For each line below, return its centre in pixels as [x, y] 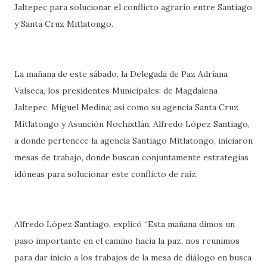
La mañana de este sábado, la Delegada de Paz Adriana [121, 74]
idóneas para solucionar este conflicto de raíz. [106, 174]
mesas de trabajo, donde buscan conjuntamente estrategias [131, 157]
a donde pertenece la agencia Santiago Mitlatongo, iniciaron [133, 140]
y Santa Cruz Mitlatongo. [64, 24]
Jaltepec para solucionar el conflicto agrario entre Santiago [133, 7]
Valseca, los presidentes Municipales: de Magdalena [116, 90]
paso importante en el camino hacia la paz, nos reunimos [127, 240]
